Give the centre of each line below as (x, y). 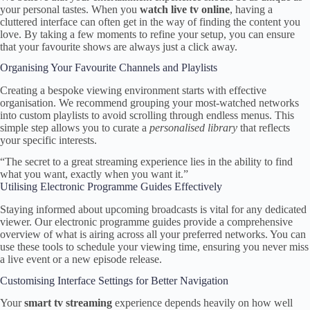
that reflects (264, 128)
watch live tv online (185, 9)
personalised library (193, 128)
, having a (251, 9)
